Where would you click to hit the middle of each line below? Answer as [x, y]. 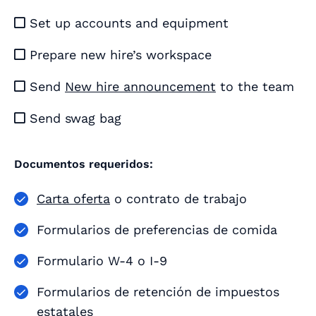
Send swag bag [73, 119]
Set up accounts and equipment [127, 23]
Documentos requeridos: [84, 164]
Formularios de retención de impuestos [158, 292]
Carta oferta [73, 199]
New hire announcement [140, 87]
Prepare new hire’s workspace [119, 55]
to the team [255, 87]
